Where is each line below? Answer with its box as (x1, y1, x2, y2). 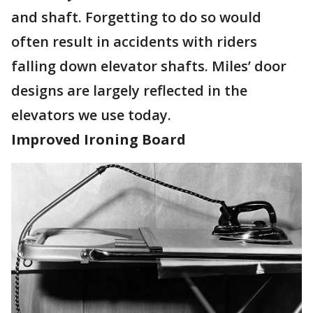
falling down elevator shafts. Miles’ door (11, 56, 286, 75)
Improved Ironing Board (11, 129, 186, 149)
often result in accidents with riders (11, 31, 257, 51)
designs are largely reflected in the (11, 80, 247, 100)
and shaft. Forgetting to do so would (11, 7, 261, 27)
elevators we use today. (11, 105, 175, 124)
